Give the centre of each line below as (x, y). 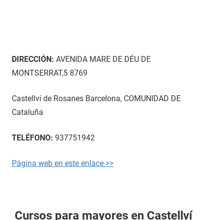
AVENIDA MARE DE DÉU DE (102, 59)
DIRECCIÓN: (33, 59)
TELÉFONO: (32, 138)
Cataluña (27, 112)
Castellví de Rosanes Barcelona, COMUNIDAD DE (96, 98)
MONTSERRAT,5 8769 (50, 73)
